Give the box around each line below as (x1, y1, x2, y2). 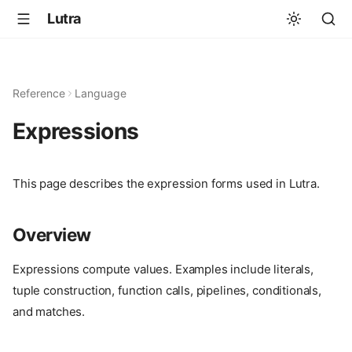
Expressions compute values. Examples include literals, (13, 262, 313, 277)
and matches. (13, 304, 86, 320)
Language (75, 86, 126, 100)
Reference (13, 86, 65, 100)
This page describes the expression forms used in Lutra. (13, 176, 320, 192)
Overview (13, 224, 91, 246)
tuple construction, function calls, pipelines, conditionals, (13, 283, 322, 299)
